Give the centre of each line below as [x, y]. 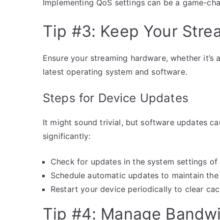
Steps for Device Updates [116, 98]
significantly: [67, 136]
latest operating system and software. [115, 71]
